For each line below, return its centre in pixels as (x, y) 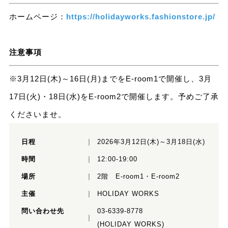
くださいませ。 (37, 115)
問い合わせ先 (42, 211)
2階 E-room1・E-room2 (138, 177)
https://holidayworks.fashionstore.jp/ (140, 17)
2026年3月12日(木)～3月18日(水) (151, 142)
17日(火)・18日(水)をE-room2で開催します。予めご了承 (114, 97)
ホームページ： (37, 17)
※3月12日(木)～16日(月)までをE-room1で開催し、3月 (110, 79)
